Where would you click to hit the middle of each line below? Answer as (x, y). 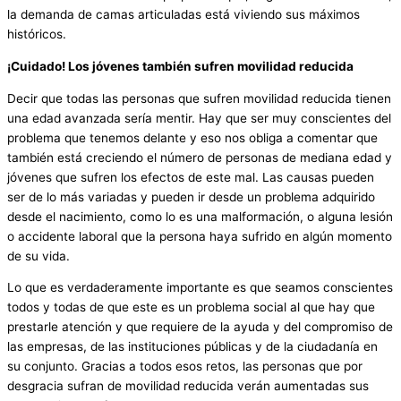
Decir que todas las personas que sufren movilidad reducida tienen (199, 98)
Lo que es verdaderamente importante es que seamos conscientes (200, 288)
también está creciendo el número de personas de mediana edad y (200, 157)
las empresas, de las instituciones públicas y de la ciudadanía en (192, 347)
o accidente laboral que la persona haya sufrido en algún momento (200, 236)
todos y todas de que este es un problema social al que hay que (191, 307)
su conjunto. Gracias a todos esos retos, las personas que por (185, 367)
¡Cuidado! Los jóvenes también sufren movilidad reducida (182, 67)
